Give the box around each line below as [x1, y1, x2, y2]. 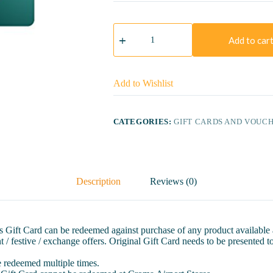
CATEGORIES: [113, 117, 174, 127]
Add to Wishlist [113, 78, 173, 89]
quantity [112, 64, 144, 74]
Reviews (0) [150, 176, 197, 187]
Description [76, 176, 121, 187]
